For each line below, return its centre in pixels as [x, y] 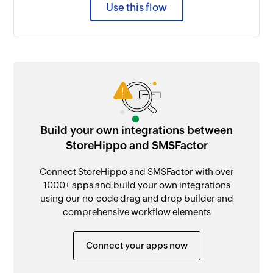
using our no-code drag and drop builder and [136, 198]
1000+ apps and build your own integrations [136, 185]
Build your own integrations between [136, 130]
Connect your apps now [136, 245]
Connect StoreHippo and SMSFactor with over [136, 171]
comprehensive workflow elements [136, 211]
